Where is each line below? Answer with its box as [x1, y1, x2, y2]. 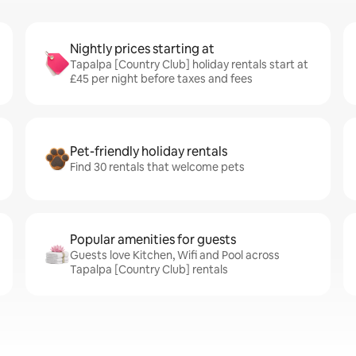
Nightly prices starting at [70, 41, 215, 57]
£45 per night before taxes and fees [70, 72, 253, 86]
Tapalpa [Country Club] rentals [70, 262, 228, 277]
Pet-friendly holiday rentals [70, 143, 227, 160]
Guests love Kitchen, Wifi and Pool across [70, 248, 280, 262]
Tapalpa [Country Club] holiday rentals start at [70, 57, 308, 72]
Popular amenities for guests [70, 231, 236, 248]
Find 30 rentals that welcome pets [70, 160, 245, 174]
